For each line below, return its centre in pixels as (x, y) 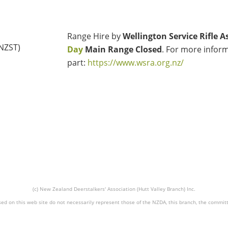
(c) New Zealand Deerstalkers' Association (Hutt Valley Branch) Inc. (114, 189)
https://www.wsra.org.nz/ (136, 63)
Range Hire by (95, 36)
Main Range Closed (123, 49)
